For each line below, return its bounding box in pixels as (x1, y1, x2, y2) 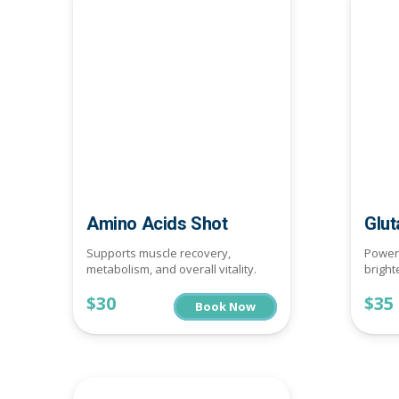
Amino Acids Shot (86, 212, 228, 234)
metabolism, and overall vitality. (86, 261, 256, 278)
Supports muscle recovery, (86, 245, 231, 262)
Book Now (195, 297, 256, 314)
